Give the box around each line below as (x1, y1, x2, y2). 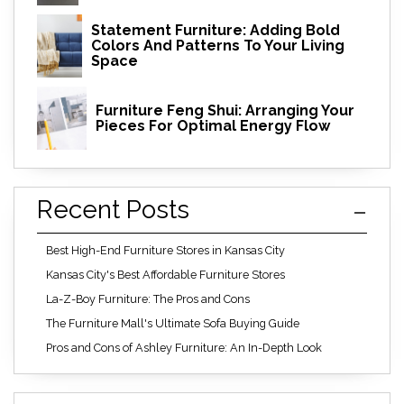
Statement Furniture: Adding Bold (90, 22, 340, 40)
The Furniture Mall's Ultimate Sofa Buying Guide (46, 316, 299, 330)
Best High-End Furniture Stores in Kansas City (46, 243, 285, 257)
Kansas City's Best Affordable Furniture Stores (46, 267, 285, 281)
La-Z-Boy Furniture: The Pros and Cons (46, 291, 250, 306)
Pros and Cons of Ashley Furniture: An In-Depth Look (46, 340, 322, 354)
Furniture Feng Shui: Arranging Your (95, 101, 354, 119)
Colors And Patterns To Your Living (90, 37, 344, 55)
